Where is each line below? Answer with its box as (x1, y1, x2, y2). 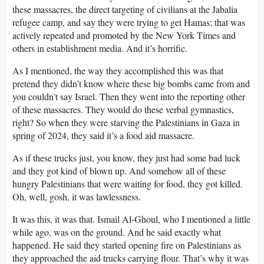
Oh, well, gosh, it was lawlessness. (12, 190, 141, 203)
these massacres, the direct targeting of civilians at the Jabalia (12, 3, 237, 16)
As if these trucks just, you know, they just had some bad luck (12, 151, 240, 164)
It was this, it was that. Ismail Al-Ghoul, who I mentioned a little (12, 213, 250, 226)
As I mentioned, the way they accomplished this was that (12, 64, 223, 77)
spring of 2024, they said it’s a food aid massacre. (12, 129, 194, 142)
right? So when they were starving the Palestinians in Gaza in (12, 116, 240, 129)
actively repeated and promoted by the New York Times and (12, 29, 236, 42)
